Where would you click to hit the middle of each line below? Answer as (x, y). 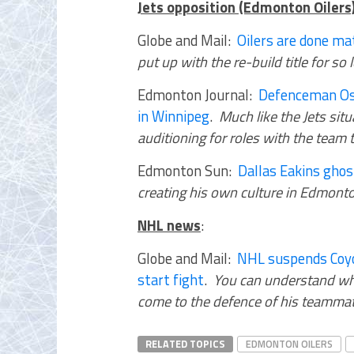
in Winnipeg (173, 116)
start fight (171, 280)
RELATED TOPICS (185, 344)
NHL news (169, 225)
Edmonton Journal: (198, 95)
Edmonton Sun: (188, 171)
